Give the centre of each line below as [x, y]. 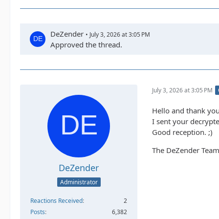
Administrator [79, 182]
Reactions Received [56, 201]
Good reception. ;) [182, 132]
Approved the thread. [86, 44]
